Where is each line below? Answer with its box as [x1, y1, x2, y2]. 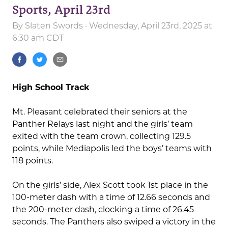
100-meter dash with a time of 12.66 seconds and [12, 192, 210, 203]
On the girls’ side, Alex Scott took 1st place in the [12, 180, 208, 190]
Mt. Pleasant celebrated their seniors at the [12, 107, 187, 117]
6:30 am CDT [12, 33, 64, 43]
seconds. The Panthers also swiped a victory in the [12, 217, 216, 227]
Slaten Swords [25, 21, 83, 31]
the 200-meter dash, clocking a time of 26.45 [12, 205, 194, 215]
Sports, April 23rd [12, 1, 110, 17]
